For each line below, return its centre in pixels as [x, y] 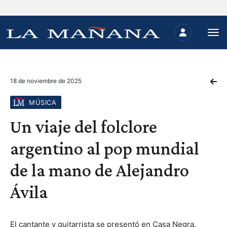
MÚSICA [43, 102]
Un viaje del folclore [84, 127]
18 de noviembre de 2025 [46, 81]
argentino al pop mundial [105, 148]
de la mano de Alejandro [100, 170]
